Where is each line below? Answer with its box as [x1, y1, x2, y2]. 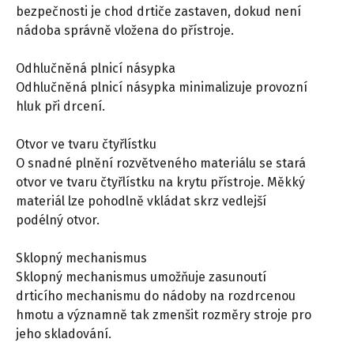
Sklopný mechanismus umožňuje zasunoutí [16, 269, 266, 284]
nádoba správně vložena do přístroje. [16, 22, 234, 38]
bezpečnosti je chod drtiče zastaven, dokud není [16, 3, 301, 19]
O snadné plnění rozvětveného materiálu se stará [16, 155, 306, 171]
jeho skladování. [16, 326, 111, 341]
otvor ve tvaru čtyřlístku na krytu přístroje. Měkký [16, 174, 305, 190]
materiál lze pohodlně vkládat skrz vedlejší [16, 193, 266, 209]
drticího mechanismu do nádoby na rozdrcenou [16, 288, 296, 303]
